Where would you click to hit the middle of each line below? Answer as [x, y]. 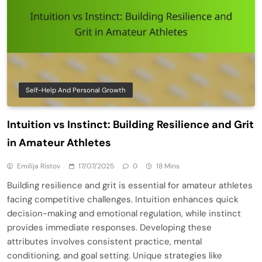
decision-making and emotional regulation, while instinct [124, 213]
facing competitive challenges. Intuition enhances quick [123, 199]
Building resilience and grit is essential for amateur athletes [130, 185]
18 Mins [168, 166]
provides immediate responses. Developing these [109, 227]
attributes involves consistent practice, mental [104, 241]
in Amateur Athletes [59, 142]
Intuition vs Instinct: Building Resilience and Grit [130, 124]
